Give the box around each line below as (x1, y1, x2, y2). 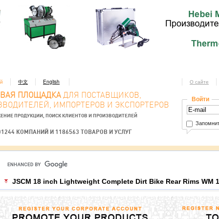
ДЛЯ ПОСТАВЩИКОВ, (61, 90, 141, 100)
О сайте (190, 78, 209, 85)
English (43, 78, 60, 85)
